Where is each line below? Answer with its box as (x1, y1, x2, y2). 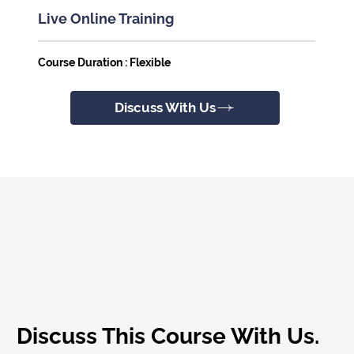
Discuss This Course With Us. (16, 323, 319, 350)
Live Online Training (37, 10, 174, 28)
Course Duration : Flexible (37, 56, 171, 70)
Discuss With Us (114, 100, 216, 116)
